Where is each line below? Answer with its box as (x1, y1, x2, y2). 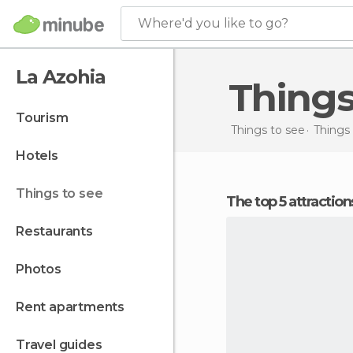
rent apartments (24, 299, 125, 314)
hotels (25, 148, 58, 163)
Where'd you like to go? (138, 16, 288, 31)
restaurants (24, 224, 93, 239)
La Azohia (16, 65, 106, 88)
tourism (24, 110, 69, 125)
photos (24, 262, 61, 277)
